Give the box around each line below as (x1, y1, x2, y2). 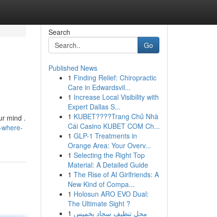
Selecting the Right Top (73, 150, 145, 160)
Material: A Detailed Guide (67, 160, 148, 170)
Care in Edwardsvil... (67, 82, 131, 92)
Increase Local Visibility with (73, 92, 159, 102)
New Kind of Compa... (67, 179, 135, 189)
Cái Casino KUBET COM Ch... (67, 121, 160, 131)
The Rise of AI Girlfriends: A (73, 170, 159, 179)
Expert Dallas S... (67, 102, 121, 111)
